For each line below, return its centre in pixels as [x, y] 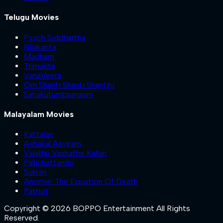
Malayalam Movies [39, 114]
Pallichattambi [49, 163]
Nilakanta [40, 47]
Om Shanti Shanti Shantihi [69, 85]
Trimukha [40, 66]
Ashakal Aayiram [53, 144]
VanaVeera [43, 75]
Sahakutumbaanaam [58, 94]
